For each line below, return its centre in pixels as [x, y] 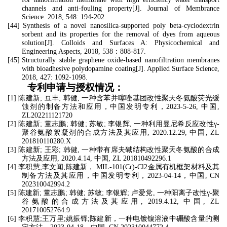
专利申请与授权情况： [75, 87]
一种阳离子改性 [182, 193]
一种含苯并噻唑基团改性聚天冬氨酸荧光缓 [151, 98]
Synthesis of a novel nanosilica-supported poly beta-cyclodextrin [121, 26]
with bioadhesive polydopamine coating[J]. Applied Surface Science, [121, 69]
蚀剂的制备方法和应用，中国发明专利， [94, 107]
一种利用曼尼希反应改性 [174, 124]
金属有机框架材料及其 [184, 167]
